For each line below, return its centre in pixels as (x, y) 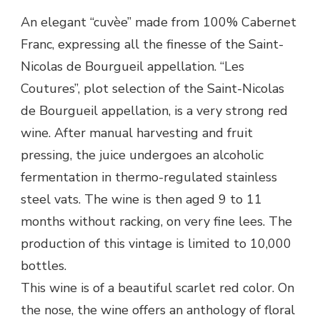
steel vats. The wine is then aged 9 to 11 (141, 199)
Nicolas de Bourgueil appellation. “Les (132, 66)
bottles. (44, 265)
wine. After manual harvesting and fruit (137, 132)
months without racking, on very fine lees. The (156, 221)
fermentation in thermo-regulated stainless (149, 177)
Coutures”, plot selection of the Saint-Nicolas (152, 88)
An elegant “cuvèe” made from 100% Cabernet (159, 22)
